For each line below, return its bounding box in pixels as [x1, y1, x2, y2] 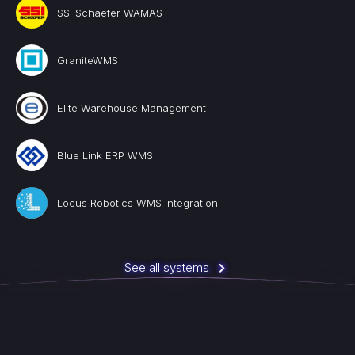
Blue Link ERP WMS [57, 149, 153, 162]
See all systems [124, 260, 209, 275]
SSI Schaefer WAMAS [57, 6, 162, 19]
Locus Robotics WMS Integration [57, 197, 218, 209]
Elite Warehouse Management [57, 101, 206, 114]
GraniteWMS [57, 54, 118, 67]
